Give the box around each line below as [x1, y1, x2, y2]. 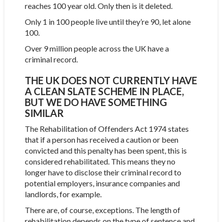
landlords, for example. [24, 189, 102, 199]
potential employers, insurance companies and [24, 178, 180, 188]
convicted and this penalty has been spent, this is [24, 145, 187, 155]
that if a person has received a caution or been [24, 134, 178, 144]
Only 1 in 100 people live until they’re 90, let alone [24, 16, 191, 26]
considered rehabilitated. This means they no [24, 156, 175, 166]
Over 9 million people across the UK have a [24, 43, 169, 53]
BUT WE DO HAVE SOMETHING [24, 96, 167, 108]
